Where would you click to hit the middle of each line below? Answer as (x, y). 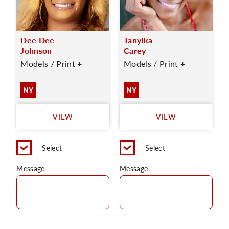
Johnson (36, 50)
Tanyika (138, 40)
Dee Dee (38, 40)
